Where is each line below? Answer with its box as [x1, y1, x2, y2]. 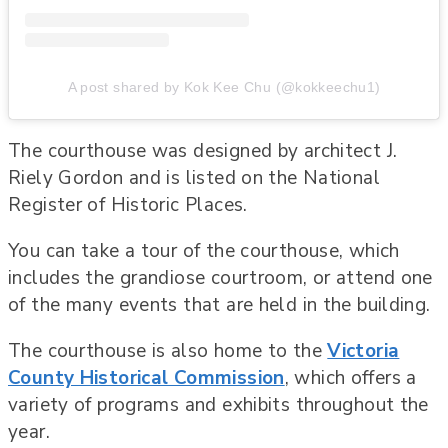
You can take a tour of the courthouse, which [8, 238, 400, 265]
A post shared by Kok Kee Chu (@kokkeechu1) [67, 79, 381, 96]
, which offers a [284, 365, 417, 392]
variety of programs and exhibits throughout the [8, 392, 429, 419]
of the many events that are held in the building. [8, 292, 431, 319]
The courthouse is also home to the [8, 338, 328, 365]
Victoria [327, 338, 400, 365]
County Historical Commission [8, 365, 285, 392]
